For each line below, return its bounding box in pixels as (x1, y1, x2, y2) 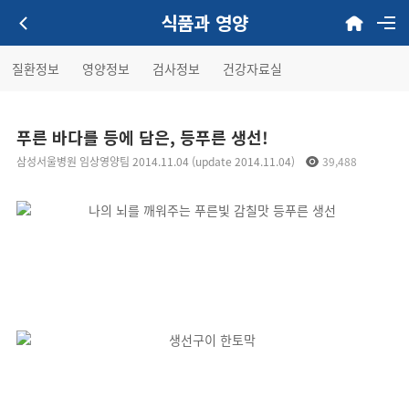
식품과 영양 (161, 9, 248, 36)
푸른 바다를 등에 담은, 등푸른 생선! (16, 125, 268, 149)
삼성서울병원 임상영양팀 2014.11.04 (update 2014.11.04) (16, 153, 298, 169)
